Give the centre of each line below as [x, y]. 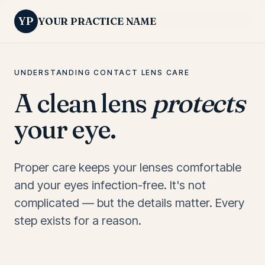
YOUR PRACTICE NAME [97, 21]
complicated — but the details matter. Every [129, 203]
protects [198, 103]
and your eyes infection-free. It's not [110, 185]
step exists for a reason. [78, 221]
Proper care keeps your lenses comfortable [128, 167]
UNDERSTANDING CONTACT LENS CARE [102, 72]
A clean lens [83, 103]
